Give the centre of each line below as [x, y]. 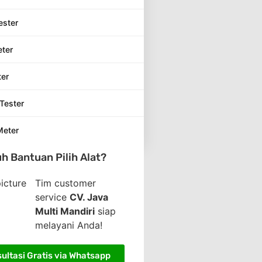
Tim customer [66, 183]
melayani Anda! [69, 225]
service [53, 197]
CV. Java [89, 197]
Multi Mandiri [65, 211]
